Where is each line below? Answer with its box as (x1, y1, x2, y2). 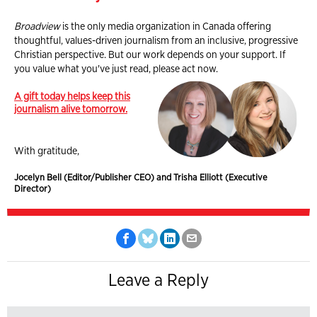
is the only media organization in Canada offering (60, 19, 271, 32)
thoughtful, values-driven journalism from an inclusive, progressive (14, 33, 298, 46)
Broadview (14, 19, 60, 32)
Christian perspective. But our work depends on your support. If (14, 47, 286, 60)
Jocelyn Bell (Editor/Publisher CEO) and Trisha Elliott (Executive (14, 171, 267, 183)
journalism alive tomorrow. (14, 102, 127, 115)
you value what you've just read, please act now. (14, 62, 218, 74)
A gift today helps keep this (14, 89, 130, 102)
